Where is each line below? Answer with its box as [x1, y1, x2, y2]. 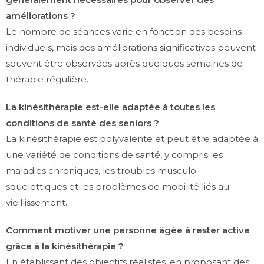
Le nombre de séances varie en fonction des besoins [6, 26, 242, 38]
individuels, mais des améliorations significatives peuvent [6, 42, 256, 54]
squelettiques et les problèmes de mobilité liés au [6, 181, 229, 193]
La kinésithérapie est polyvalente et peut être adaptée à [6, 133, 258, 145]
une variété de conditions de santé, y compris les [6, 149, 223, 161]
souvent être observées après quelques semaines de [6, 58, 243, 70]
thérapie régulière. [6, 74, 88, 85]
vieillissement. [6, 197, 67, 209]
